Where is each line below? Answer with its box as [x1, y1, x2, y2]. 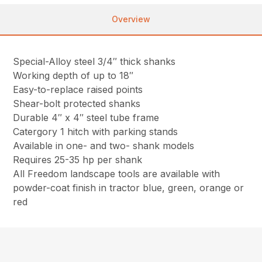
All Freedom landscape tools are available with [13, 168, 220, 180]
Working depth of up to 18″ [13, 70, 134, 82]
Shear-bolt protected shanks [13, 98, 141, 110]
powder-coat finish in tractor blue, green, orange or [13, 182, 244, 194]
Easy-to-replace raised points [13, 84, 143, 96]
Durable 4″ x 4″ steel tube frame [13, 112, 160, 124]
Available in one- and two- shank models [13, 140, 195, 152]
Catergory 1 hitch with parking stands [13, 126, 178, 138]
